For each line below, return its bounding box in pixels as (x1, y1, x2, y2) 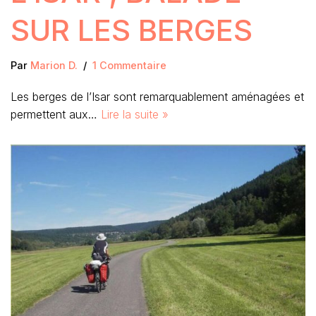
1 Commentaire (92, 59, 166, 71)
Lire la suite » (101, 107, 169, 121)
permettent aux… (11, 107, 101, 121)
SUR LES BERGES (11, 11, 253, 48)
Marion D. (30, 59, 78, 71)
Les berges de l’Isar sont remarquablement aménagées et (11, 89, 304, 104)
